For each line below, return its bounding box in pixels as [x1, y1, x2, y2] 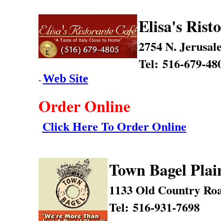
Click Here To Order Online [42, 117, 186, 135]
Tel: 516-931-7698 [109, 198, 200, 216]
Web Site [42, 72, 88, 85]
